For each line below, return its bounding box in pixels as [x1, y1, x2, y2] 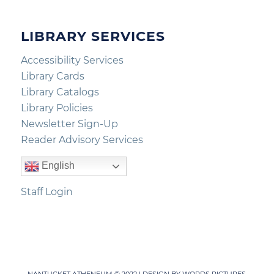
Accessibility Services [20, 54, 124, 66]
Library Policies [20, 102, 93, 114]
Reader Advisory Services [20, 133, 143, 146]
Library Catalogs [20, 86, 99, 98]
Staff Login [20, 186, 73, 198]
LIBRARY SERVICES [20, 28, 165, 45]
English [39, 160, 75, 171]
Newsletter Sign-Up [20, 117, 118, 130]
